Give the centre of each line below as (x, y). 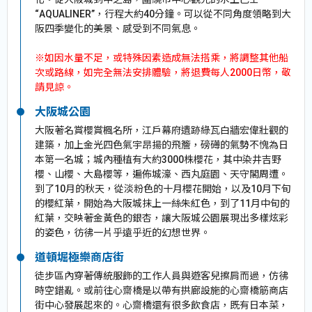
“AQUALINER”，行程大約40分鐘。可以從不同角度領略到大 (163, 14)
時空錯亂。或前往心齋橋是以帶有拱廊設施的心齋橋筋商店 (162, 290)
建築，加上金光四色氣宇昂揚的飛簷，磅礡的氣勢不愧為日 (162, 145)
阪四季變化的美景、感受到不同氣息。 (118, 28)
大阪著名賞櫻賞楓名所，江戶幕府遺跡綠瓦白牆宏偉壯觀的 (162, 130)
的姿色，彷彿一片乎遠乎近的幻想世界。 (123, 232)
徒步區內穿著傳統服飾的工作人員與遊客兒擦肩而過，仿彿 (162, 275)
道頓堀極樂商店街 (79, 257)
